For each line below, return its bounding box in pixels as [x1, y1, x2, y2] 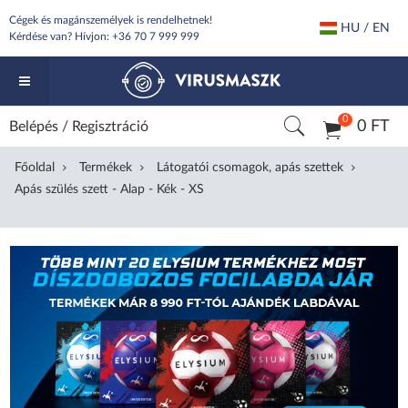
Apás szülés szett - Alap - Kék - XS [15, 183, 205, 196]
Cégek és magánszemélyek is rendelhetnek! [9, 15, 212, 25]
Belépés [9, 119, 58, 134]
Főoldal [15, 161, 56, 174]
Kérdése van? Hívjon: [9, 31, 112, 42]
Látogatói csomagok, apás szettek [157, 161, 344, 174]
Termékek [79, 161, 133, 174]
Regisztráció [72, 119, 148, 134]
